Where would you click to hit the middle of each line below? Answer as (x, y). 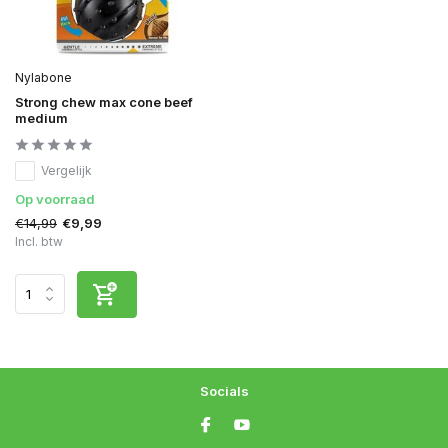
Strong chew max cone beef (104, 101)
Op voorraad (55, 198)
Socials (224, 391)
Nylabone (43, 77)
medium (41, 117)
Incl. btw (39, 241)
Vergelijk (66, 170)
